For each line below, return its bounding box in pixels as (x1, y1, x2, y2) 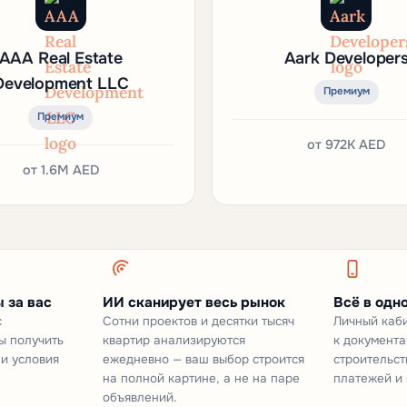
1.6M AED (40, 161, 99, 178)
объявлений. (102, 389, 176, 405)
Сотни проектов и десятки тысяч (102, 313, 294, 329)
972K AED (325, 135, 386, 153)
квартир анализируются (102, 332, 245, 348)
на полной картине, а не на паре (102, 370, 300, 386)
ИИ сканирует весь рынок (102, 293, 285, 311)
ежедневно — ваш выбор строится (102, 351, 304, 367)
